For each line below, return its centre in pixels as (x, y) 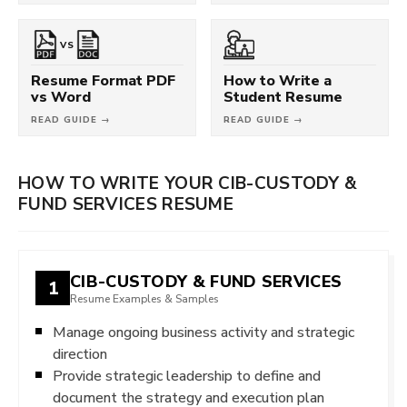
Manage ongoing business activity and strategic (203, 332)
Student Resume (283, 97)
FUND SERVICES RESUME (126, 203)
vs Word (61, 97)
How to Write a (278, 80)
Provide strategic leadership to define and (187, 376)
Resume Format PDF (103, 80)
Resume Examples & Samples (144, 298)
